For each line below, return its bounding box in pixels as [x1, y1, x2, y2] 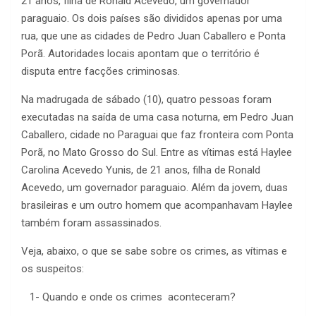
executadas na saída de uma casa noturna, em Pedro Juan [21, 111, 293, 124]
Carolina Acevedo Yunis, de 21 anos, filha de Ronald [21, 164, 260, 177]
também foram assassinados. [21, 217, 162, 230]
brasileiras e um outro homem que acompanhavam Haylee [21, 199, 293, 212]
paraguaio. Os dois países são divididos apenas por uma [21, 12, 282, 25]
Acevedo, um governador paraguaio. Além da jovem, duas [21, 181, 288, 195]
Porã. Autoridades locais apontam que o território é [21, 47, 260, 61]
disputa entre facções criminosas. [21, 65, 180, 78]
